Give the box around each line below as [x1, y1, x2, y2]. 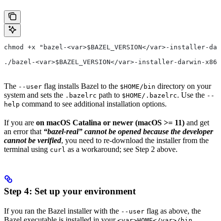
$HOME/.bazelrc [122, 91, 177, 99]
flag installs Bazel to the [42, 81, 120, 90]
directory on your [155, 81, 211, 90]
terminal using [4, 145, 50, 153]
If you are [4, 118, 36, 127]
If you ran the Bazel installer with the [4, 206, 121, 215]
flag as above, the [145, 206, 201, 215]
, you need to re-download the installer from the [61, 136, 209, 145]
